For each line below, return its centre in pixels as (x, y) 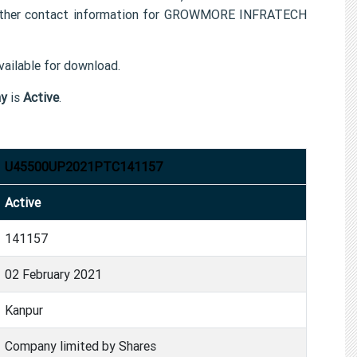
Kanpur (24, 310)
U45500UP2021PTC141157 (84, 166)
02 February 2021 (53, 274)
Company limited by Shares (80, 345)
